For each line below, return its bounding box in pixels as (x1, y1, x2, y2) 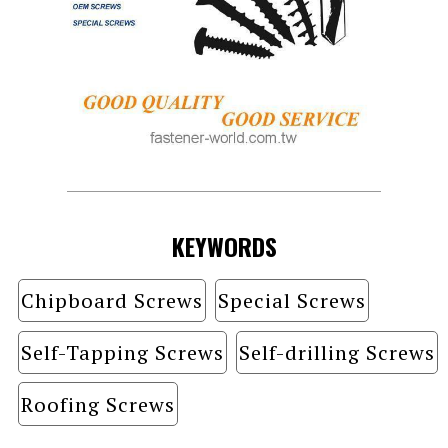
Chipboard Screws (20, 286, 203, 314)
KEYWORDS (171, 228, 277, 265)
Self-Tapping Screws (20, 338, 224, 366)
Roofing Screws (20, 390, 175, 418)
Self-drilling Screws (238, 338, 435, 366)
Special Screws (217, 286, 366, 314)
